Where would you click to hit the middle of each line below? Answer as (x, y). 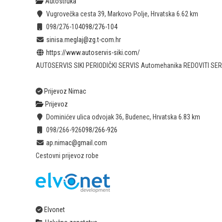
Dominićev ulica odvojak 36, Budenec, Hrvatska (111, 117)
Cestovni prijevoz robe (67, 156)
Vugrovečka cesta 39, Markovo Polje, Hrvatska (110, 14)
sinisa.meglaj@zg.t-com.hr (83, 40)
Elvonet (55, 210)
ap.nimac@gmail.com (76, 143)
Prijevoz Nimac (65, 91)
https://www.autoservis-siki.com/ (93, 53)
